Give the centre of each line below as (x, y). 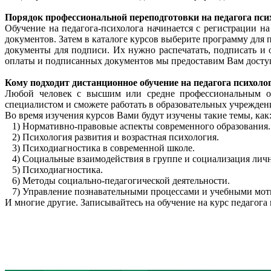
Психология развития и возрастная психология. (121, 137)
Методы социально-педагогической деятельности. (126, 180)
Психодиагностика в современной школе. (109, 148)
